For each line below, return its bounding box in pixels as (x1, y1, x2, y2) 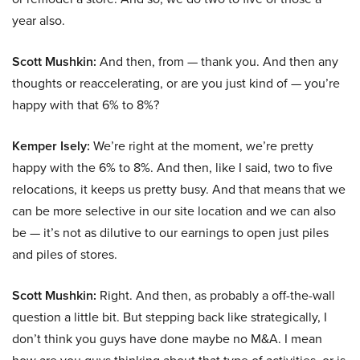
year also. (12, 11, 65, 30)
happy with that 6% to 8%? (12, 96, 159, 114)
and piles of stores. (12, 245, 117, 264)
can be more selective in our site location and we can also (12, 202, 336, 220)
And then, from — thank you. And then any (96, 52, 338, 71)
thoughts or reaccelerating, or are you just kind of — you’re (12, 74, 340, 92)
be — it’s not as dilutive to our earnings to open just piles (12, 223, 329, 242)
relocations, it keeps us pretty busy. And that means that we (12, 180, 346, 198)
